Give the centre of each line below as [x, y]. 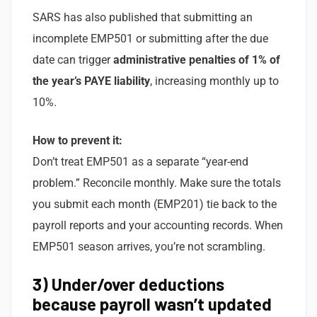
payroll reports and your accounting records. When [158, 225]
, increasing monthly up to [214, 81]
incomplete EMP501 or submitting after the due [150, 38]
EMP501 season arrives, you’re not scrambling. [149, 246]
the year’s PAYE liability [91, 81]
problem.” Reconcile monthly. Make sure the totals [157, 183]
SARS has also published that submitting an [143, 17]
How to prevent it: [77, 140]
